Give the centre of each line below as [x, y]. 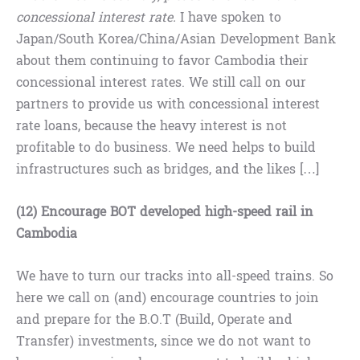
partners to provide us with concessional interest [168, 104]
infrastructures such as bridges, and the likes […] [168, 170]
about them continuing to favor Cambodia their [162, 61]
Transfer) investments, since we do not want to [164, 342]
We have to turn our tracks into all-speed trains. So [175, 276]
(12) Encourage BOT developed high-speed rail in [165, 212]
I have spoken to [229, 18]
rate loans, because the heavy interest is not [151, 126]
